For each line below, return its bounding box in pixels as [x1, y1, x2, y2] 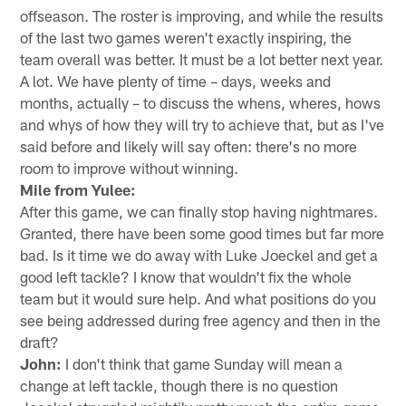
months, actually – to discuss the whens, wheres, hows [20, 92, 382, 111]
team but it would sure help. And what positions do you [20, 288, 377, 307]
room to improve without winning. [20, 158, 239, 177]
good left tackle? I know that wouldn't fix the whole [20, 266, 353, 285]
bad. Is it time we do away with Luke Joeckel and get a [20, 245, 379, 264]
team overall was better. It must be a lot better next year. [20, 49, 384, 68]
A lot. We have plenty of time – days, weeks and [20, 71, 332, 90]
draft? [20, 332, 60, 351]
